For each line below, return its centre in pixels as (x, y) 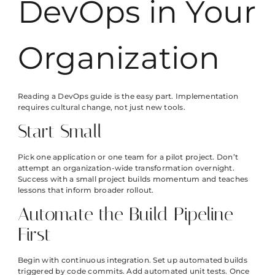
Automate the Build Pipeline (126, 215)
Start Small (60, 131)
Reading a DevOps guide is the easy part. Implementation (128, 96)
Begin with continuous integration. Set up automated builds (133, 260)
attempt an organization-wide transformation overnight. (126, 168)
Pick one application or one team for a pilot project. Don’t (128, 157)
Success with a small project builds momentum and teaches (133, 179)
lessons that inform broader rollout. (86, 190)
